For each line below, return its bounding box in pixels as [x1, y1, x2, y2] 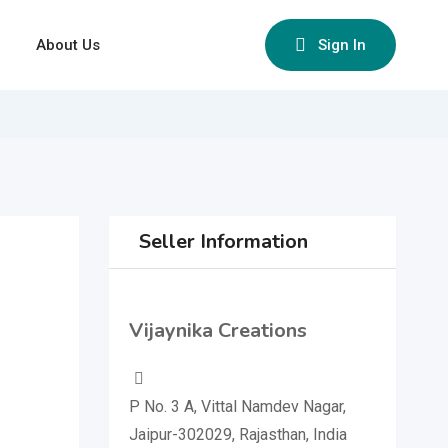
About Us [36, 36, 100, 54]
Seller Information [138, 228, 308, 255]
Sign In [318, 36, 366, 54]
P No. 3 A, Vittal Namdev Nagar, [128, 397, 346, 416]
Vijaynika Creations [128, 317, 307, 344]
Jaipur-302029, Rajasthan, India [128, 425, 347, 444]
